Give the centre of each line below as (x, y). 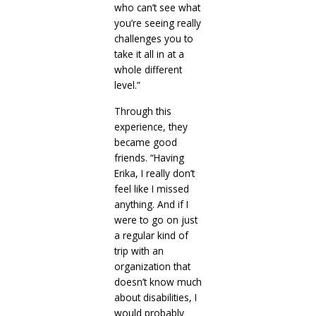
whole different (148, 70)
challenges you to (153, 39)
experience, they (151, 127)
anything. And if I (151, 205)
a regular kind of (151, 236)
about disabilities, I (155, 298)
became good (145, 142)
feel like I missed (151, 189)
